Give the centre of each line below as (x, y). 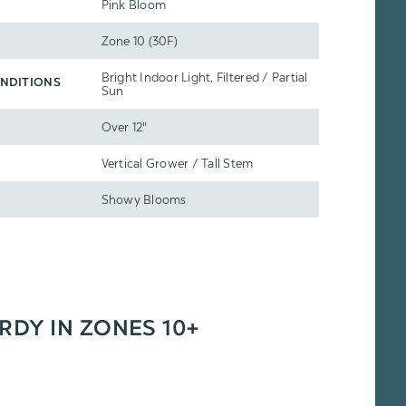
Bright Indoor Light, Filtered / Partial (204, 77)
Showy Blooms (144, 199)
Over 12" (124, 127)
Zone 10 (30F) (139, 41)
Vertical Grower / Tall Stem (177, 163)
